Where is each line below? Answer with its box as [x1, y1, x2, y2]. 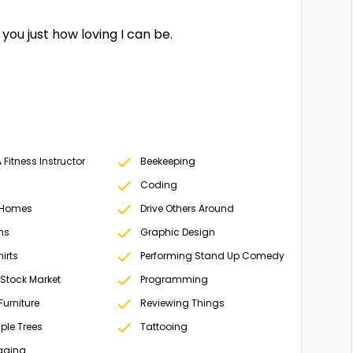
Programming [139, 273, 208, 286]
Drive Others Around [139, 202, 234, 215]
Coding [139, 178, 177, 191]
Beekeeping [139, 154, 195, 168]
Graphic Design [139, 225, 215, 239]
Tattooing [139, 320, 188, 333]
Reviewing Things [139, 296, 225, 310]
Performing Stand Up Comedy [139, 249, 284, 262]
